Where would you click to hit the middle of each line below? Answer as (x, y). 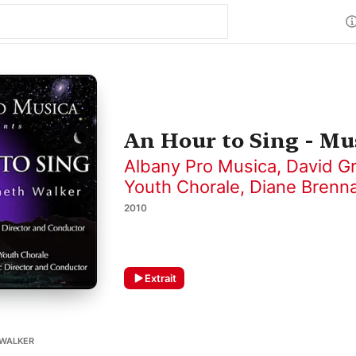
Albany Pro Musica (200, 166)
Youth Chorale (182, 187)
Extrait (161, 278)
